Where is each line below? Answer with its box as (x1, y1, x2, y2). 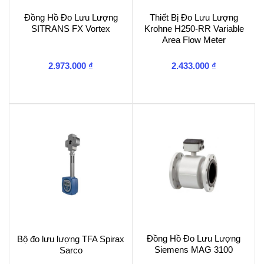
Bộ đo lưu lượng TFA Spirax (17, 234, 124, 245)
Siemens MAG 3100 (154, 245, 233, 255)
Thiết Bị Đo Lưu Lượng (150, 12, 238, 22)
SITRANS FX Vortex (31, 23, 110, 34)
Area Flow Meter (162, 34, 226, 45)
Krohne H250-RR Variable (144, 23, 244, 34)
